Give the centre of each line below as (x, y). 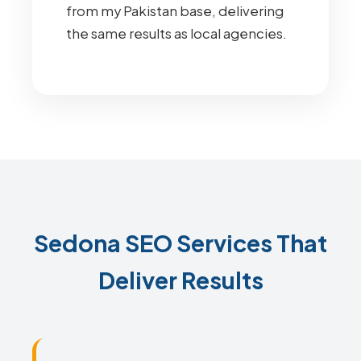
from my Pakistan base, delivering (175, 11)
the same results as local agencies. (176, 33)
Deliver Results (180, 280)
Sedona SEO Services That (180, 243)
